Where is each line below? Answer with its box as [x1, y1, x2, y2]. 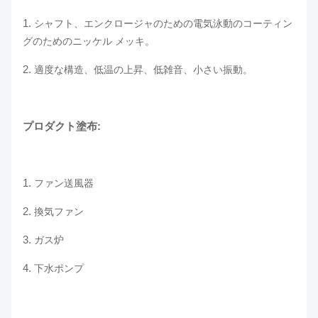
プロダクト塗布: [23, 120, 101, 132]
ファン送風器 [34, 177, 94, 189]
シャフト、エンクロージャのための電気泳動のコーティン [34, 18, 292, 29]
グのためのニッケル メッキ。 [23, 35, 155, 47]
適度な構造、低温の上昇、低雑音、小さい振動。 [34, 64, 253, 75]
